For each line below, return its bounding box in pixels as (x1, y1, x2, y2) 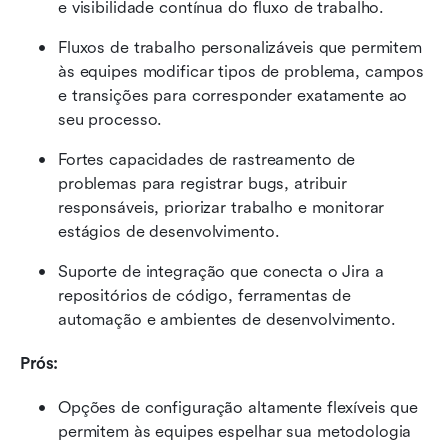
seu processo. (58, 109, 163, 129)
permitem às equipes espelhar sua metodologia (58, 421, 412, 441)
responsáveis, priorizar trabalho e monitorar (58, 197, 385, 217)
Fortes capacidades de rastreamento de (58, 149, 356, 169)
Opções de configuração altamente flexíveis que (58, 397, 419, 417)
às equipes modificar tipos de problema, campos (58, 61, 425, 81)
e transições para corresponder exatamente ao (58, 85, 408, 105)
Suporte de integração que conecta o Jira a (58, 261, 384, 281)
